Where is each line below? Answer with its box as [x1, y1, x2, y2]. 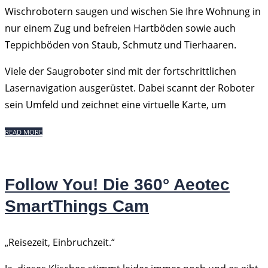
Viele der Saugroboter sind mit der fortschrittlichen [5, 65, 236, 78]
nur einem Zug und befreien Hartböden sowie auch [5, 22, 236, 35]
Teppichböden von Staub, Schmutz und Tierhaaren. [5, 38, 236, 51]
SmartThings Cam [5, 197, 149, 215]
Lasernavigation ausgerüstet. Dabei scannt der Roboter [5, 81, 255, 95]
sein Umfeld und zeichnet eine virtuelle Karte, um [5, 98, 226, 111]
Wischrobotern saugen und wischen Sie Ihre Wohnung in [5, 5, 261, 18]
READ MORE [5, 127, 42, 136]
